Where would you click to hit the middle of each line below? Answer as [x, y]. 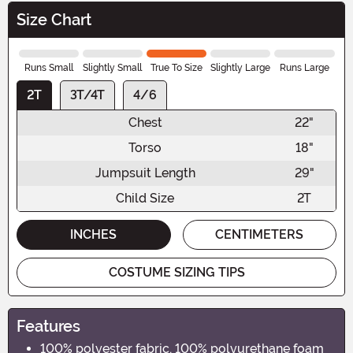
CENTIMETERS [260, 234]
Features [48, 326]
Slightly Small [113, 67]
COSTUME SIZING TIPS [176, 272]
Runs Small [48, 67]
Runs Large [304, 67]
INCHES [94, 234]
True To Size [176, 67]
